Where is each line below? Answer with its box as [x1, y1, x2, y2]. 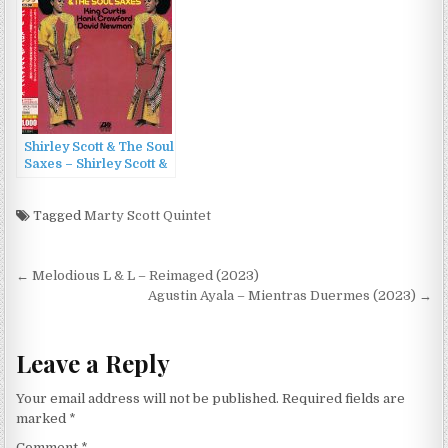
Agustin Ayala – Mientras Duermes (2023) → [147, 288, 432, 304]
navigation [15, 288, 155, 326]
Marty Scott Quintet [84, 208, 212, 224]
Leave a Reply [16, 346, 171, 379]
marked [16, 411, 70, 427]
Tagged [30, 208, 85, 224]
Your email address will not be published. [16, 391, 280, 407]
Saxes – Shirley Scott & [24, 157, 168, 172]
